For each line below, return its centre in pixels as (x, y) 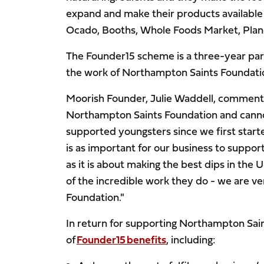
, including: (192, 240)
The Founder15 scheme (120, 56)
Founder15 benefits (121, 240)
